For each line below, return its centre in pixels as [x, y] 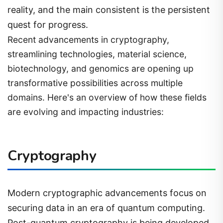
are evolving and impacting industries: [86, 111]
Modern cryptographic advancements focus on [107, 193]
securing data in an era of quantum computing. [106, 208]
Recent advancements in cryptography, [88, 39]
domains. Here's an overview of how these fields [107, 97]
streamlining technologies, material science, [97, 54]
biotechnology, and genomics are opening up [101, 68]
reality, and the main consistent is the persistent [109, 9]
